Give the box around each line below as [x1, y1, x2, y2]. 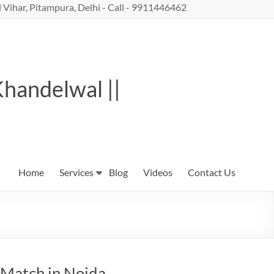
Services [59, 166, 94, 178]
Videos [143, 166, 172, 178]
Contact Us [188, 166, 235, 178]
